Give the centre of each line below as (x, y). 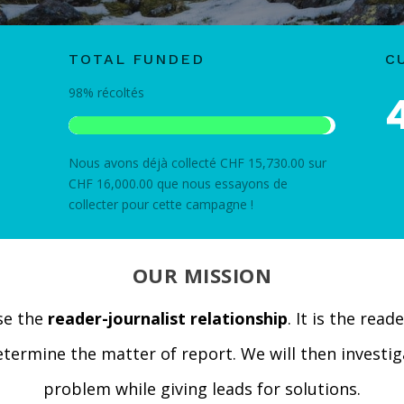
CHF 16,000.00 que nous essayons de (178, 183)
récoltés (119, 92)
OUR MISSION (202, 275)
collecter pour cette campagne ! (161, 204)
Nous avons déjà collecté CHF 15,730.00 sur (197, 162)
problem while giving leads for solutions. (202, 389)
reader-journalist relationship (167, 319)
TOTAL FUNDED (136, 59)
